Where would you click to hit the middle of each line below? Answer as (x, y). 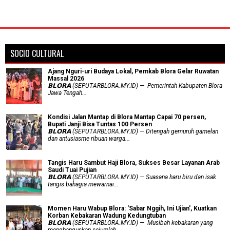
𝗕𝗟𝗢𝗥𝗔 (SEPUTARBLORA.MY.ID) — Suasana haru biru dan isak (132, 177)
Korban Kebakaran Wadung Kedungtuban (107, 215)
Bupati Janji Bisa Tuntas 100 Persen (100, 124)
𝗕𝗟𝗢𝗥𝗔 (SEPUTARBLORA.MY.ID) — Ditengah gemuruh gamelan (133, 131)
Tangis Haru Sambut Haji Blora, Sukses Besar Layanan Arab (134, 162)
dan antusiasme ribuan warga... (89, 138)
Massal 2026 (66, 78)
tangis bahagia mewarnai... (83, 184)
